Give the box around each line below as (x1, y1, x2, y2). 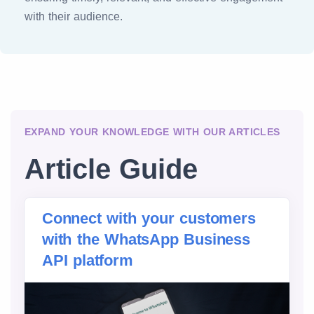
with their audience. (25, 11, 123, 22)
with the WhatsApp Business (42, 231, 250, 248)
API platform (42, 252, 133, 269)
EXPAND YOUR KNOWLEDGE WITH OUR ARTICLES (25, 126, 280, 137)
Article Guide (25, 153, 198, 184)
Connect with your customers (42, 210, 256, 227)
